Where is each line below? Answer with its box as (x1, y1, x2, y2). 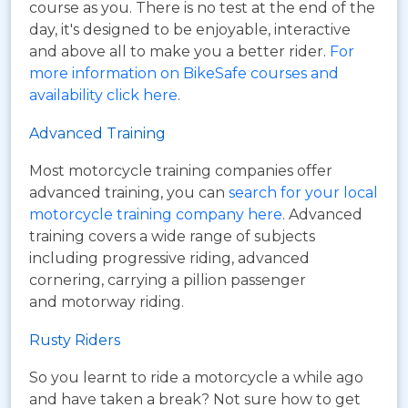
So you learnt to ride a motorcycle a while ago (29, 368, 363, 386)
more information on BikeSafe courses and (29, 64, 339, 82)
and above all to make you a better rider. (29, 42, 330, 60)
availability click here (29, 86, 178, 104)
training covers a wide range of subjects (29, 227, 315, 245)
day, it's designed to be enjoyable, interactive (29, 20, 351, 38)
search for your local (229, 183, 378, 201)
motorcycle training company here (29, 205, 282, 223)
